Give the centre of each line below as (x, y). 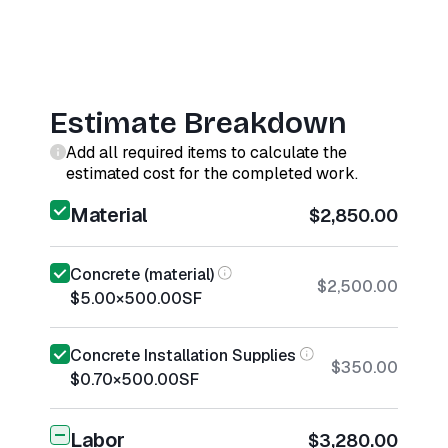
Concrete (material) (142, 274)
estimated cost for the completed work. (212, 173)
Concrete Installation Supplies (183, 355)
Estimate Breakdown (198, 123)
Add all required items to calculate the (206, 152)
